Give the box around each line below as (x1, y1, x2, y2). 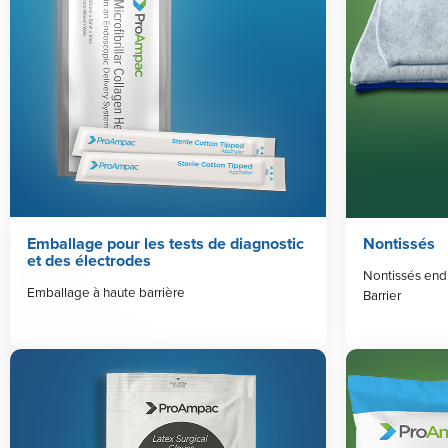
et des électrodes (26, 248, 151, 272)
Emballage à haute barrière (26, 282, 185, 302)
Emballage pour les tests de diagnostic (26, 231, 304, 255)
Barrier (362, 285, 401, 305)
